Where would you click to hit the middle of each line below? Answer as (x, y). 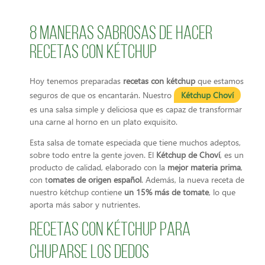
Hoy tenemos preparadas (76, 81)
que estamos (219, 81)
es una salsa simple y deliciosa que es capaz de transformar (136, 109)
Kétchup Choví (207, 95)
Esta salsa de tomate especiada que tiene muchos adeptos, (135, 143)
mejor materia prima (204, 167)
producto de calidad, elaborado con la (98, 167)
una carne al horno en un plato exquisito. (104, 122)
